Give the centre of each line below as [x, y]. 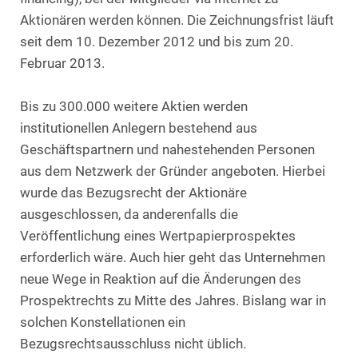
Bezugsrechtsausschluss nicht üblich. [133, 344]
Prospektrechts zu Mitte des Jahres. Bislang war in [173, 301]
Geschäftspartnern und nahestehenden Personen [167, 150]
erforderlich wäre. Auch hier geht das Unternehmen [173, 258]
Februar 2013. [62, 64]
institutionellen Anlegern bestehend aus [139, 128]
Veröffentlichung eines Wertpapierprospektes [158, 236]
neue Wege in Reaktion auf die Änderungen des [161, 279]
